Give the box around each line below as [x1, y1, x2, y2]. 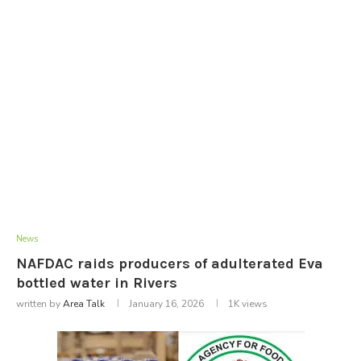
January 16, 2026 [129, 297, 204, 310]
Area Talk [63, 297, 105, 310]
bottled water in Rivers [16, 273, 177, 292]
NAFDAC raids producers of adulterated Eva [16, 254, 323, 272]
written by [16, 297, 63, 310]
